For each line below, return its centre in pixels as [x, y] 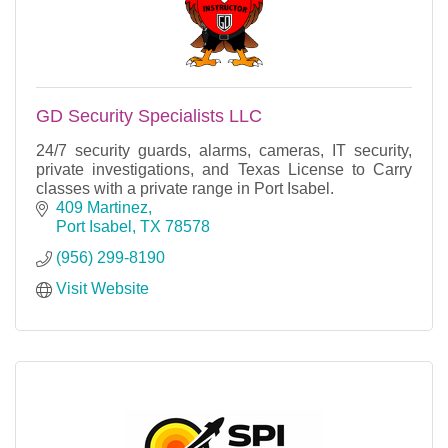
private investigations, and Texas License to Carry [224, 169]
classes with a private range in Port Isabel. [185, 188]
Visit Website [102, 288]
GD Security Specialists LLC [149, 115]
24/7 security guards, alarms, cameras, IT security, [224, 150]
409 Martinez [102, 207]
